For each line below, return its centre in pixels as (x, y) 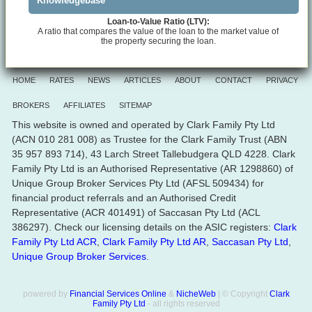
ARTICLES (142, 80)
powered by (46, 294)
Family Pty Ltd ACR (54, 241)
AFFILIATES (84, 105)
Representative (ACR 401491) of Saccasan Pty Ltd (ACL (136, 212)
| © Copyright (242, 294)
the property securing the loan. (158, 41)
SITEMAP (135, 105)
